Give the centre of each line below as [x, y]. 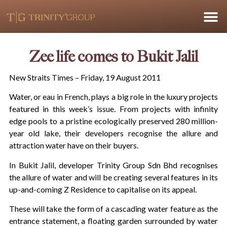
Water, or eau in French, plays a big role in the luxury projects [113, 97]
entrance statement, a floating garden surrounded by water [113, 221]
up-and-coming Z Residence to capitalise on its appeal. [103, 189]
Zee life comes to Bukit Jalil [113, 57]
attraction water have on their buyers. [73, 145]
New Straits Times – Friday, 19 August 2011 [85, 77]
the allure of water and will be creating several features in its [113, 177]
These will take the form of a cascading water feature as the [113, 209]
